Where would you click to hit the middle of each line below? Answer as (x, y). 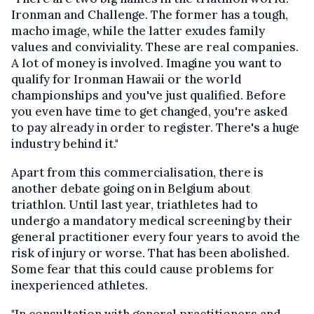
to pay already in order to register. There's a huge (155, 127)
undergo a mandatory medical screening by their (152, 220)
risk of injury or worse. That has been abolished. (150, 253)
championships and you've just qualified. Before (149, 95)
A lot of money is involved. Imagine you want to (146, 63)
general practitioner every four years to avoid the (156, 237)
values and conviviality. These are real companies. (155, 47)
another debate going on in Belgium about (131, 188)
